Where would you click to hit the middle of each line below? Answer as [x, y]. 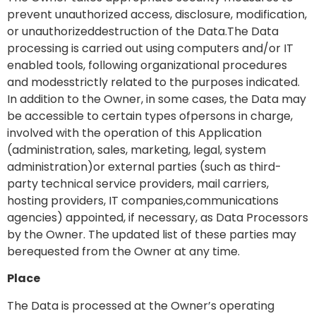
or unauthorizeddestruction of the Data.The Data [143, 32]
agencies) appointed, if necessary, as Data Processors [158, 218]
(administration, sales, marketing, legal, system [136, 150]
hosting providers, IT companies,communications [143, 201]
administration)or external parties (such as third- [144, 167]
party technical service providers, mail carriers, [138, 184]
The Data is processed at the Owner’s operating [141, 305]
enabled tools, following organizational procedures [147, 66]
